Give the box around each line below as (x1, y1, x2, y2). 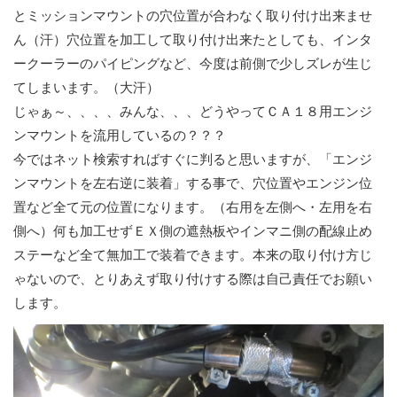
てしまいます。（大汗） (13, 80, 160, 97)
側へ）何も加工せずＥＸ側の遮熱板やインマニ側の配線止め (13, 223, 372, 240)
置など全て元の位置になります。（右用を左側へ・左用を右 (13, 199, 372, 216)
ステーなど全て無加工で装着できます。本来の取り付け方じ (13, 247, 372, 264)
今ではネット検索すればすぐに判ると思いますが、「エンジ (13, 152, 372, 168)
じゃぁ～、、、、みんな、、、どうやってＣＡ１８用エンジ (13, 104, 372, 121)
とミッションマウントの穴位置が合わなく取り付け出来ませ (13, 8, 372, 25)
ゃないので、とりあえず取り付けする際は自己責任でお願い (13, 271, 372, 288)
